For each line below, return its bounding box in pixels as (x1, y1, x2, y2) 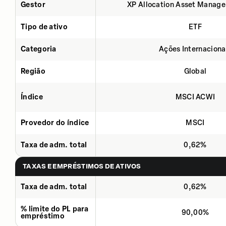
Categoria (21, 44, 56, 53)
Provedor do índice (21, 118, 89, 127)
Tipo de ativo (21, 22, 68, 31)
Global (184, 67, 207, 76)
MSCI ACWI (175, 92, 215, 101)
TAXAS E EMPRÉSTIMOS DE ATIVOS (23, 162, 141, 170)
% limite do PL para (21, 204, 89, 213)
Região (21, 67, 45, 76)
